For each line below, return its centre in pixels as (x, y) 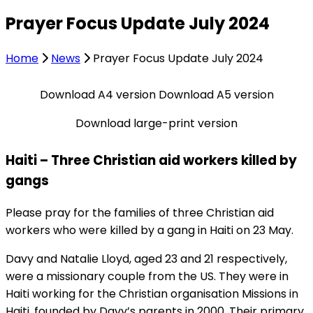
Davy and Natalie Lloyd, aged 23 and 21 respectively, (146, 259)
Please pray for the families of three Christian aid (140, 212)
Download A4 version (97, 94)
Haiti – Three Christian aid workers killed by (151, 161)
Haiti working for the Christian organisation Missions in (152, 293)
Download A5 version (216, 94)
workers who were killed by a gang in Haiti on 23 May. (150, 230)
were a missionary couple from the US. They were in (147, 276)
